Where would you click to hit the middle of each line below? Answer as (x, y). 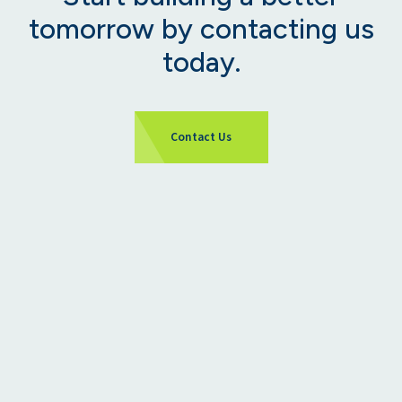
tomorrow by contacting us (201, 29)
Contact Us (201, 136)
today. (201, 62)
